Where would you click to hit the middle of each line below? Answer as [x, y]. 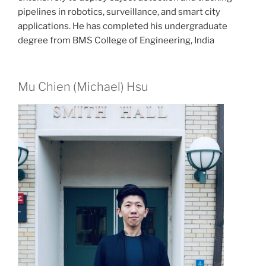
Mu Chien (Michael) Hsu [83, 87]
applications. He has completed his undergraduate [123, 26]
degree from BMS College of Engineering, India [116, 40]
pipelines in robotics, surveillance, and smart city [119, 12]
